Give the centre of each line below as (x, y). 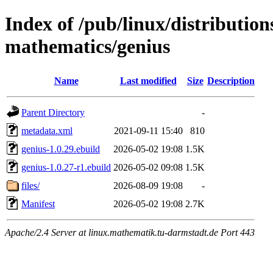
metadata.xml (47, 130)
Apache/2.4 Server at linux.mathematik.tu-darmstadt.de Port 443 (130, 232)
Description (231, 80)
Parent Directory (53, 112)
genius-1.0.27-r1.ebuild (66, 167)
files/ (30, 185)
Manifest (38, 204)
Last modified (148, 80)
